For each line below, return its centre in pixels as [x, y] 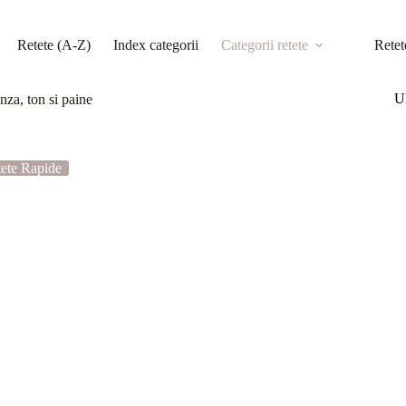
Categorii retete [265, 45]
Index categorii [156, 45]
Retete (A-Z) [54, 45]
